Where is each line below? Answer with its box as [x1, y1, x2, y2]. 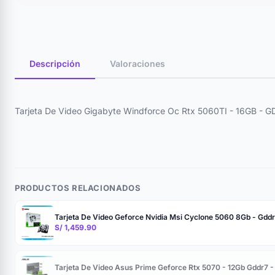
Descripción [29, 58, 80, 69]
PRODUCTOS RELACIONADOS [15, 183, 141, 193]
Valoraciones [110, 58, 165, 69]
